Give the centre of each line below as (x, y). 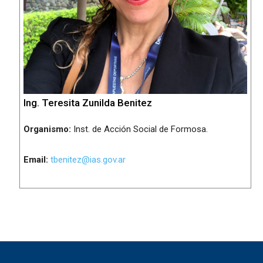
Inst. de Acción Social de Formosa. (139, 129)
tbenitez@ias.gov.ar (88, 160)
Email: (36, 160)
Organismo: (47, 129)
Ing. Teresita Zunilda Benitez (88, 103)
